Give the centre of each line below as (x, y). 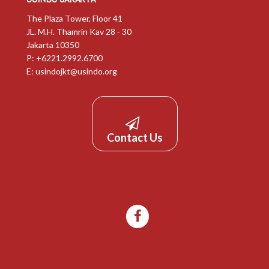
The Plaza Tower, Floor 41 (74, 18)
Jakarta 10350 (53, 45)
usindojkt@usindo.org (76, 71)
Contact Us (134, 138)
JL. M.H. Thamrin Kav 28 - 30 (79, 32)
